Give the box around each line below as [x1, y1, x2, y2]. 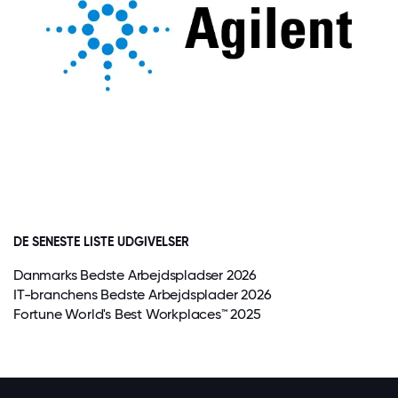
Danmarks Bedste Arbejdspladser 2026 [13, 266, 257, 283]
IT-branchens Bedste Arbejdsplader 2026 [13, 285, 272, 303]
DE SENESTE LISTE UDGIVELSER [13, 234, 189, 250]
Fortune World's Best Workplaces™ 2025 [13, 305, 261, 322]
